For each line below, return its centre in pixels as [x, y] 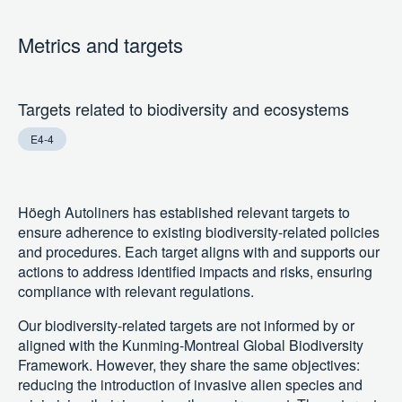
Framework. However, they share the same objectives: [189, 365]
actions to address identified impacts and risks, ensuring [195, 272]
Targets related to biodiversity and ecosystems [184, 109]
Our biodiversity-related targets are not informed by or [186, 326]
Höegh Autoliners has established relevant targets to [184, 213]
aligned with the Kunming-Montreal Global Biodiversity [191, 345]
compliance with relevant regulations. [136, 292]
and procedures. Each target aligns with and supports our [199, 252]
